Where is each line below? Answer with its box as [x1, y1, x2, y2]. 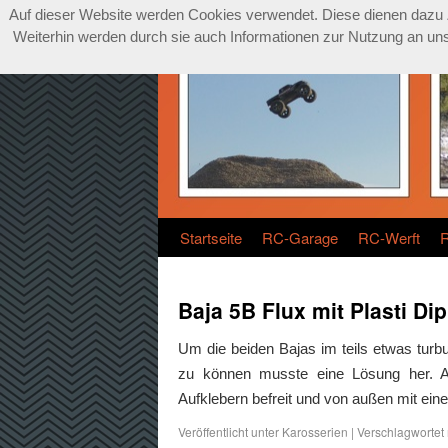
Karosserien [282, 423, 348, 440]
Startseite [180, 227, 242, 248]
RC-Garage [262, 227, 338, 248]
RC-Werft [358, 227, 420, 248]
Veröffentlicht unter [178, 423, 279, 440]
